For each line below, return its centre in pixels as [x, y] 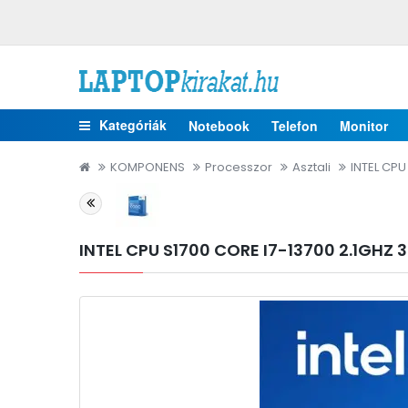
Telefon [295, 125]
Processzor [239, 167]
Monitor [364, 125]
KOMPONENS [148, 167]
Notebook [219, 125]
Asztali [311, 167]
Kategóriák [133, 125]
